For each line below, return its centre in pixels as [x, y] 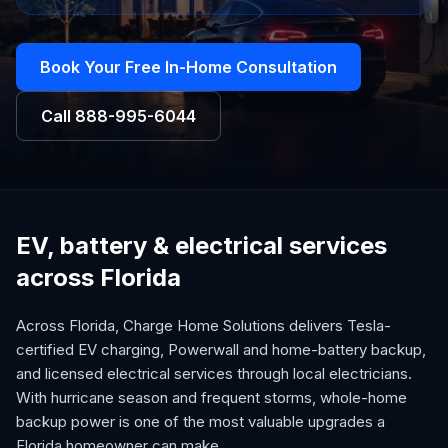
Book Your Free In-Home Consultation [188, 67]
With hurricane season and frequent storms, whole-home [211, 397]
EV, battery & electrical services [201, 245]
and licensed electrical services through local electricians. [214, 373]
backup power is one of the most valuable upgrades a [200, 421]
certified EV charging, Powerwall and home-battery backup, [221, 349]
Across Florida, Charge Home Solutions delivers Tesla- [203, 325]
